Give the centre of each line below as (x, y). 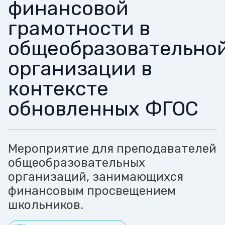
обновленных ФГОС (103, 109)
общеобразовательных (77, 163)
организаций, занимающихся (96, 177)
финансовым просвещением (92, 191)
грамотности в (79, 28)
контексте (58, 89)
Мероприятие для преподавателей (112, 149)
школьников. (46, 205)
